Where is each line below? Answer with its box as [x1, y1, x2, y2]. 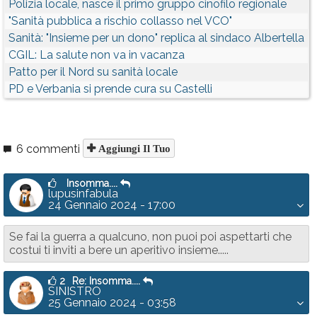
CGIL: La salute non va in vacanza [8, 48, 185, 62]
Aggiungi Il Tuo [96, 143, 171, 154]
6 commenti [13, 142, 83, 156]
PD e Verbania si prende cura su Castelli [8, 82, 212, 96]
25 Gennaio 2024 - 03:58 [48, 296, 176, 309]
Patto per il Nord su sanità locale [8, 65, 178, 79]
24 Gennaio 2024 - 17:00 [48, 198, 175, 212]
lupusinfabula [48, 187, 118, 200]
